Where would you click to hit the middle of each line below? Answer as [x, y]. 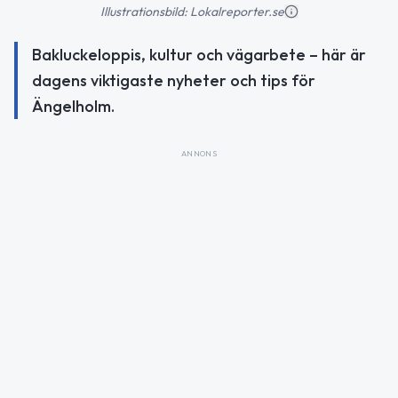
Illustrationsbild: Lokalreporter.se [192, 12]
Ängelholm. [73, 106]
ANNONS [199, 153]
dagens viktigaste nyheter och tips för [174, 80]
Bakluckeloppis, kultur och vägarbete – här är [199, 55]
